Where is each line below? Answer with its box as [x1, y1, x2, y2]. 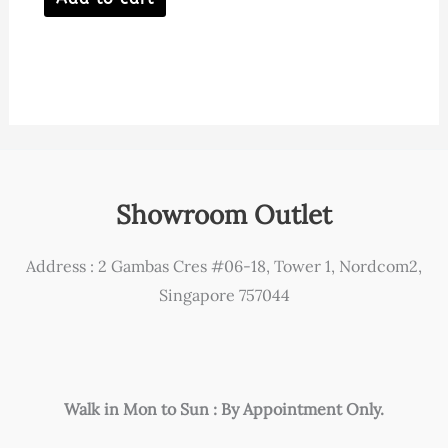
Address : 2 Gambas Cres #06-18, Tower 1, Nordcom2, [26, 255, 422, 276]
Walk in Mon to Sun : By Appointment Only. [64, 398, 384, 419]
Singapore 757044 [158, 284, 290, 305]
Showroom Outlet [116, 197, 332, 231]
